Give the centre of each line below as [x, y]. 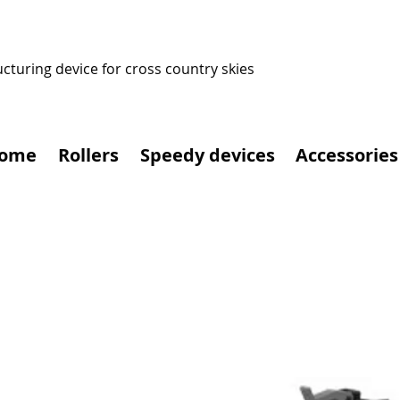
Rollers [88, 155]
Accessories [347, 155]
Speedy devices [208, 155]
